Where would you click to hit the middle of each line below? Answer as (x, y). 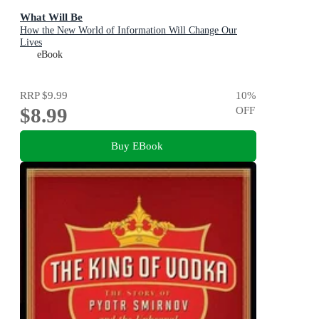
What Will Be (51, 17)
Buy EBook (137, 146)
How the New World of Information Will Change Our (129, 31)
